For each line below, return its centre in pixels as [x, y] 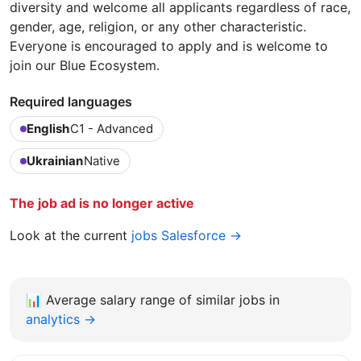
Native [102, 160]
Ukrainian [55, 160]
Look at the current [71, 235]
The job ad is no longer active [102, 203]
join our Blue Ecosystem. [87, 65]
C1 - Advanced [112, 128]
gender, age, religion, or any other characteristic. [158, 26]
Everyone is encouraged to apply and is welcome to [169, 46]
